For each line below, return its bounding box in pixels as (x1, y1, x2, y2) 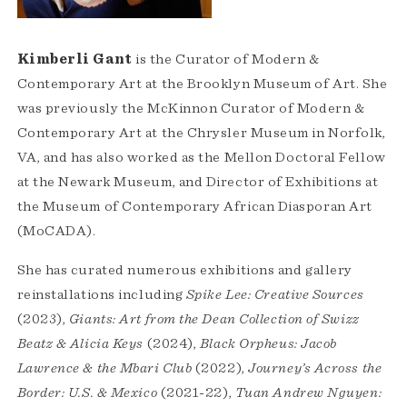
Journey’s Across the (248, 361, 382, 376)
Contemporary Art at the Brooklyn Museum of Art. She (16, 76, 388, 92)
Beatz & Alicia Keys (16, 336, 144, 352)
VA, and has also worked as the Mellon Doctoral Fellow (16, 150, 386, 165)
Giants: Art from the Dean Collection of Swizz (68, 312, 360, 327)
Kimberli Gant (16, 52, 136, 67)
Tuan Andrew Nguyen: (234, 385, 382, 401)
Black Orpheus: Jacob (199, 336, 337, 352)
